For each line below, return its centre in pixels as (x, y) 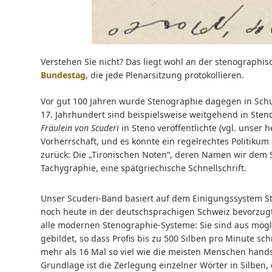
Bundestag (63, 75)
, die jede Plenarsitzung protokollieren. (165, 75)
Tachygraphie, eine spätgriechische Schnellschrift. (144, 168)
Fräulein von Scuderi (80, 128)
